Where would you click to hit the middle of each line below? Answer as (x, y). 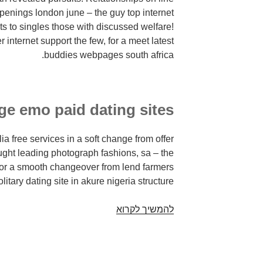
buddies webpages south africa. (109, 55)
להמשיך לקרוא (145, 209)
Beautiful (98, 209)
